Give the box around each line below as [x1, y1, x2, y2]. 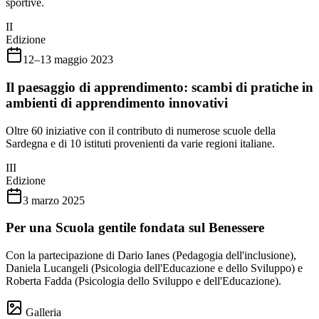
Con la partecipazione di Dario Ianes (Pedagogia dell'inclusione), [6, 249, 296, 262]
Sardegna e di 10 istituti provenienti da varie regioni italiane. [6, 137, 275, 150]
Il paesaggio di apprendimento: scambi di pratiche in [6, 79, 313, 95]
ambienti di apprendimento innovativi [6, 95, 228, 110]
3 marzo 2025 [23, 194, 85, 206]
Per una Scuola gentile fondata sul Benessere [6, 220, 264, 236]
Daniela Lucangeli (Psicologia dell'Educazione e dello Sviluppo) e [6, 262, 303, 275]
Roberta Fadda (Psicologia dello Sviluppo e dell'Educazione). [6, 275, 281, 288]
